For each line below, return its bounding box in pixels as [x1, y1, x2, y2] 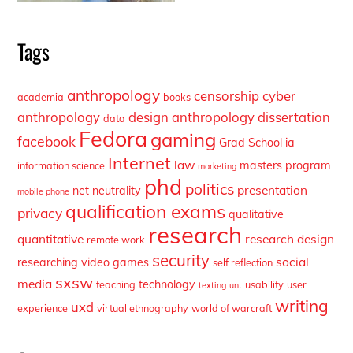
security [152, 250, 210, 271]
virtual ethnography [97, 302, 189, 315]
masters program [240, 158, 332, 173]
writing [275, 295, 329, 317]
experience [17, 302, 69, 315]
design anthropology [128, 109, 255, 126]
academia [17, 91, 65, 104]
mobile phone [17, 186, 70, 198]
